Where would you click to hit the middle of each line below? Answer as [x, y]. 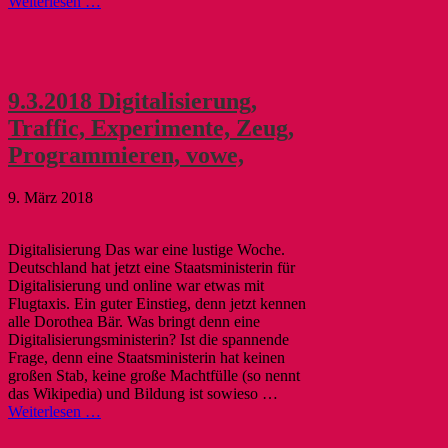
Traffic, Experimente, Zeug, [151, 128]
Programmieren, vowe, [126, 155]
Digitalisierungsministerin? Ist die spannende [148, 339]
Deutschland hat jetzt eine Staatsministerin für [151, 267]
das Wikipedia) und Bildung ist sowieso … [143, 393]
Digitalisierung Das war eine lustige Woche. [146, 249]
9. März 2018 [50, 197]
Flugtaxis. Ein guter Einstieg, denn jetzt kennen [157, 303]
